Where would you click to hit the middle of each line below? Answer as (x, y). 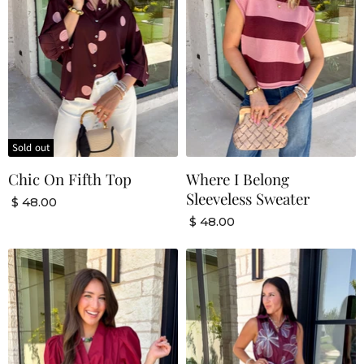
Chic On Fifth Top (70, 179)
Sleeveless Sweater (248, 198)
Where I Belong (238, 179)
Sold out (31, 147)
